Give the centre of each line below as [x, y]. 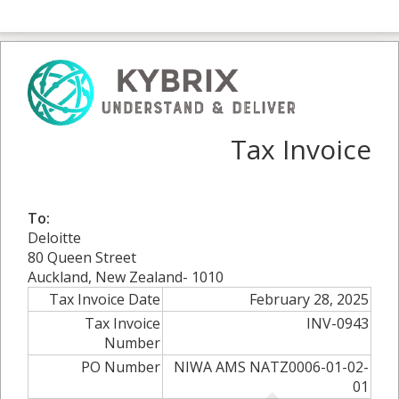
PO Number [121, 367]
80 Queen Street [82, 258]
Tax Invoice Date [105, 300]
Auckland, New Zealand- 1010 [126, 277]
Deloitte [54, 238]
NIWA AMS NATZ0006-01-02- [271, 367]
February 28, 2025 [309, 300]
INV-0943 [338, 324]
